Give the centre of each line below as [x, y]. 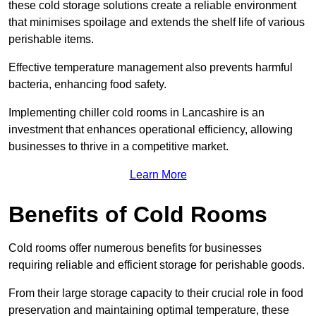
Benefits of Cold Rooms [138, 214]
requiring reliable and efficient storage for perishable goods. [157, 265]
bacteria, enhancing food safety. [87, 84]
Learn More [158, 174]
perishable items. [53, 39]
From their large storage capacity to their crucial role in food [156, 293]
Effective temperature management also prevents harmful [151, 67]
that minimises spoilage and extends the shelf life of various [157, 22]
